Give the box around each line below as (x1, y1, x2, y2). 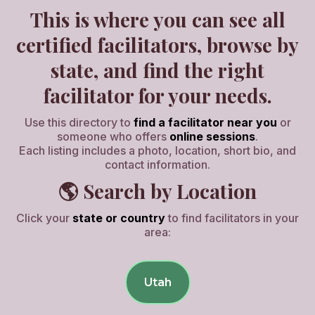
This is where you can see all (30, 6, 285, 32)
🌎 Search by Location (58, 178, 257, 204)
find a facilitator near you (133, 115, 277, 129)
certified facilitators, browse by (16, 32, 299, 58)
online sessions (169, 129, 255, 143)
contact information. (105, 157, 210, 172)
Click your (16, 211, 72, 225)
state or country (72, 211, 168, 225)
